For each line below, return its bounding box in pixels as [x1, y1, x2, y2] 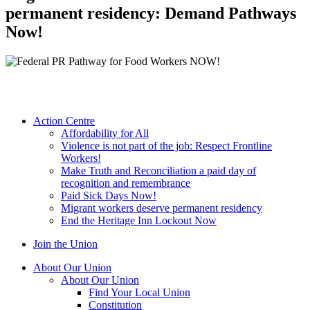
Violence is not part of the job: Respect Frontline [61, 140, 272, 152]
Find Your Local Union [89, 286, 190, 299]
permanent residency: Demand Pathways [6, 4, 296, 23]
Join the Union [33, 238, 98, 250]
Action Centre [33, 115, 95, 127]
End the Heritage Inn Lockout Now [61, 215, 217, 227]
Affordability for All [61, 127, 149, 140]
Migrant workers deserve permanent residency [61, 202, 262, 215]
